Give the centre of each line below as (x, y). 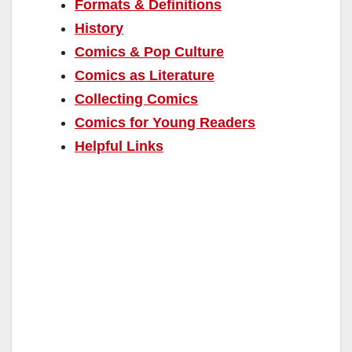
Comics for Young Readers (165, 122)
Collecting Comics (136, 99)
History (99, 28)
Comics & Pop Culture (149, 51)
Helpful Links (119, 146)
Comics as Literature (145, 75)
